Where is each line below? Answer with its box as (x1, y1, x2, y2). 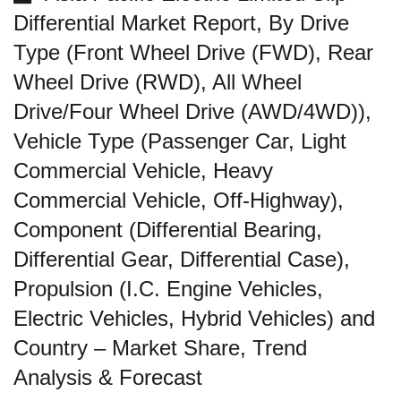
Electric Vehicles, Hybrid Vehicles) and (13, 306, 375, 330)
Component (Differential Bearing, (13, 218, 322, 242)
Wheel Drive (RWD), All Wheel (13, 70, 302, 94)
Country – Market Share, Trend (13, 336, 307, 360)
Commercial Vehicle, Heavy (13, 158, 273, 183)
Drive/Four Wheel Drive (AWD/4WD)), (13, 99, 371, 124)
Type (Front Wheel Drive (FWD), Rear (13, 40, 373, 64)
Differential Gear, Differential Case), (13, 247, 350, 271)
